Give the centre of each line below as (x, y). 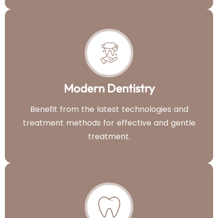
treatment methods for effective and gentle (109, 123)
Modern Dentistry (109, 88)
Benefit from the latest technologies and (109, 109)
